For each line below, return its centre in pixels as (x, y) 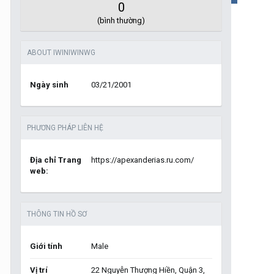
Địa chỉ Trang (56, 160)
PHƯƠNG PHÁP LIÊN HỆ (65, 128)
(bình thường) (121, 20)
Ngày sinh (49, 85)
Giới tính (46, 246)
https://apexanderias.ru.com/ (143, 160)
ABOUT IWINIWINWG (61, 53)
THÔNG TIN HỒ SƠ (57, 214)
